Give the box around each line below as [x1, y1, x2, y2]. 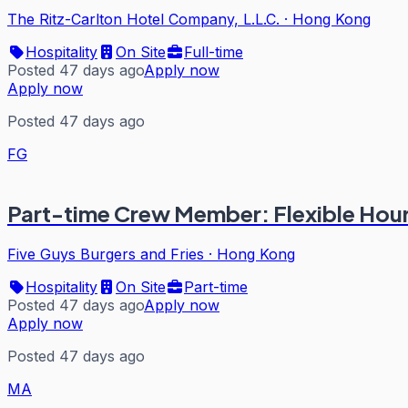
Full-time [184, 42, 243, 61]
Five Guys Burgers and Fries [7, 244, 204, 263]
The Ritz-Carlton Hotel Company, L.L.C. [7, 9, 280, 28]
